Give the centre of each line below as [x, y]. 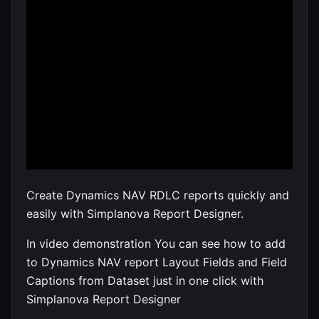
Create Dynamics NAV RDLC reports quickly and [158, 195]
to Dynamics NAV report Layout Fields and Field [157, 262]
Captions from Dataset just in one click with [145, 280]
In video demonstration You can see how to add [156, 243]
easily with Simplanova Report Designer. [135, 213]
